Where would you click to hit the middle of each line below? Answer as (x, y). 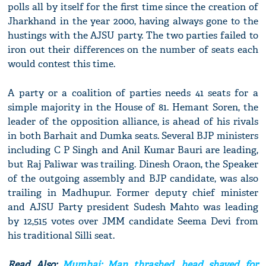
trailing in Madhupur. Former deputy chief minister (133, 193)
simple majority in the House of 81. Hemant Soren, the (133, 107)
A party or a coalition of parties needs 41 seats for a (133, 93)
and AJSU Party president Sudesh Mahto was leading (133, 207)
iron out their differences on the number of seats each (133, 50)
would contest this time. (62, 64)
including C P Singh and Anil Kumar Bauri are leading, (133, 150)
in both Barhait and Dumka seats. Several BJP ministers (133, 136)
